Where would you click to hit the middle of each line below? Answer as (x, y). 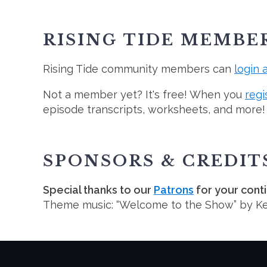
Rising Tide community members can (139, 69)
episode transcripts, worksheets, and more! (154, 110)
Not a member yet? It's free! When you (144, 95)
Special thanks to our (98, 190)
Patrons (174, 190)
